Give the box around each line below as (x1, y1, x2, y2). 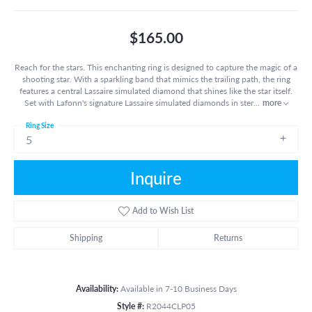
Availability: (75, 282, 118, 294)
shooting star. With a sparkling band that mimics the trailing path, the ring (22, 72, 290, 84)
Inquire (130, 165, 182, 189)
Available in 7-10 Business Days (120, 282, 237, 294)
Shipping (70, 231, 102, 244)
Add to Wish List (132, 204, 194, 217)
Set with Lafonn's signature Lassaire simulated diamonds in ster (24, 96, 253, 108)
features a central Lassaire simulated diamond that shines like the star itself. (19, 84, 292, 96)
